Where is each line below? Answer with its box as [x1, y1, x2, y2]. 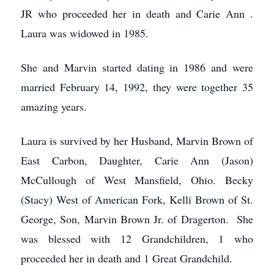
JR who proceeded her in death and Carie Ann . [21, 6, 253, 21]
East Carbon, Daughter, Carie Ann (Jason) [21, 152, 253, 168]
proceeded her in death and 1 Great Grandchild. [21, 250, 232, 265]
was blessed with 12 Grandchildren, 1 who [21, 231, 253, 246]
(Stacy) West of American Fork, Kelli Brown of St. [21, 191, 253, 207]
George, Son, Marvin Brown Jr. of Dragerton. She [21, 211, 253, 226]
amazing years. [21, 98, 87, 114]
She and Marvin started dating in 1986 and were [21, 59, 253, 75]
